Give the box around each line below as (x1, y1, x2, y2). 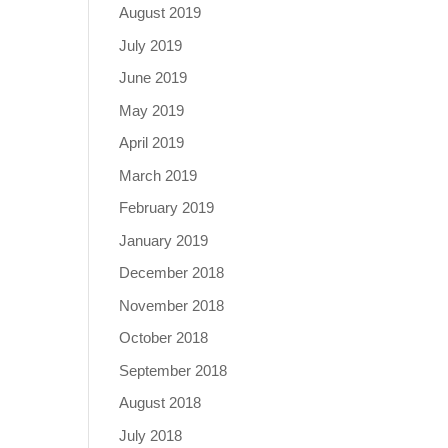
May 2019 (119, 101, 185, 119)
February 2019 (119, 199, 215, 216)
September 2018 (119, 361, 228, 379)
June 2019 (119, 69, 188, 86)
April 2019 (119, 134, 185, 151)
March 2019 (119, 166, 198, 184)
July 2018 (119, 426, 183, 444)
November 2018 (119, 296, 225, 314)
